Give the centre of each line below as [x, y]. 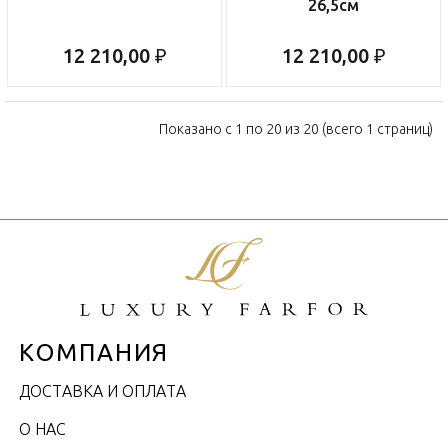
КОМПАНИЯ [94, 353]
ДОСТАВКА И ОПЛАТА [102, 391]
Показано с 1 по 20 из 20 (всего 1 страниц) [296, 129]
